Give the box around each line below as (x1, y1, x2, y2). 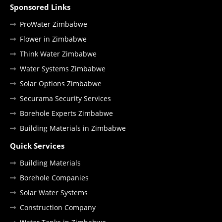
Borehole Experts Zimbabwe (20, 109, 113, 118)
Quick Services (10, 141, 64, 151)
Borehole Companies (20, 173, 89, 183)
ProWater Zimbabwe (20, 19, 87, 29)
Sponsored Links (10, 2, 70, 12)
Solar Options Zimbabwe (20, 79, 102, 89)
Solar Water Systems (20, 188, 88, 198)
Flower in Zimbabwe (20, 34, 87, 44)
